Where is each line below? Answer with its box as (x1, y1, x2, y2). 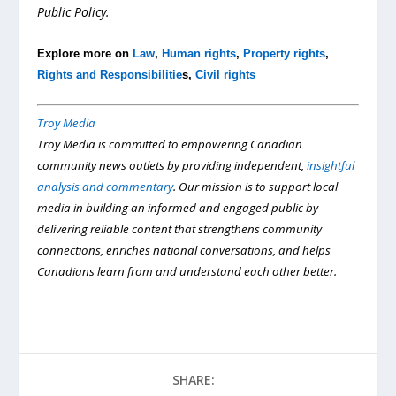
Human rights (162, 46, 237, 60)
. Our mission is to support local (173, 179, 339, 195)
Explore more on (37, 46, 133, 60)
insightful (307, 157, 355, 174)
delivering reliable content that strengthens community (37, 221, 323, 238)
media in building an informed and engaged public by (37, 200, 319, 217)
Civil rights (195, 67, 256, 81)
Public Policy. (37, 4, 110, 21)
